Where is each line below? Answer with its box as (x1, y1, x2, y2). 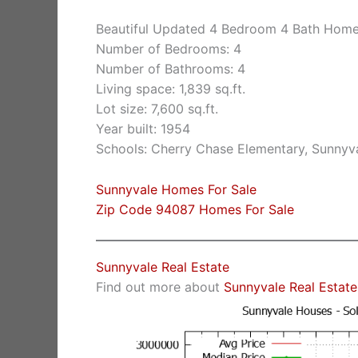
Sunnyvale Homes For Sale (96, 181, 257, 197)
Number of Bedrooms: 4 (96, 41, 241, 58)
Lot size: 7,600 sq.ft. (96, 101, 218, 117)
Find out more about (96, 279, 224, 296)
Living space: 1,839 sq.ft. (96, 81, 245, 97)
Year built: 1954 (96, 121, 190, 137)
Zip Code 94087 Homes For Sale (96, 201, 294, 217)
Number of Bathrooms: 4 (96, 61, 245, 78)
